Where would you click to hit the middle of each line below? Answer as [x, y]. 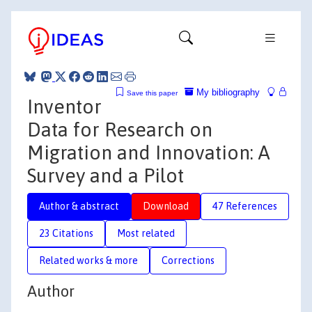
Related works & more [88, 260]
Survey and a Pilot [106, 175]
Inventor [64, 106]
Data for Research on [120, 129]
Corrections [188, 260]
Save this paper [152, 93]
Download [166, 206]
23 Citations [66, 233]
